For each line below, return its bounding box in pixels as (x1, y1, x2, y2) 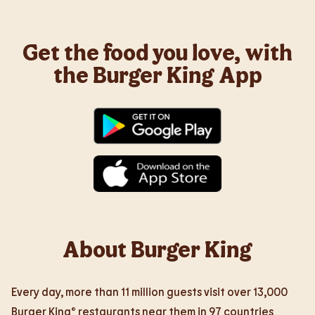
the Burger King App (53, 60, 262, 87)
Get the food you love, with (22, 38, 292, 65)
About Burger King (63, 235, 252, 262)
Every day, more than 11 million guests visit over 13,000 (11, 285, 288, 298)
